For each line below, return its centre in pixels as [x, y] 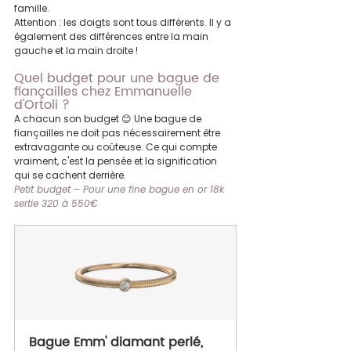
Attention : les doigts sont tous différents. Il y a [124, 23]
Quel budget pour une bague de [119, 79]
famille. [32, 9]
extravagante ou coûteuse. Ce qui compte [117, 147]
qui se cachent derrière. [70, 175]
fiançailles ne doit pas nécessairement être [118, 133]
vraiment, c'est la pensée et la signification [117, 161]
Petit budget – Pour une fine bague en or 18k [121, 190]
